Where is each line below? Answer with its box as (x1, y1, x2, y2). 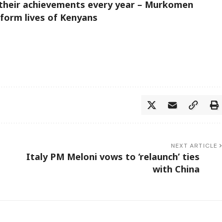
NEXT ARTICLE (171, 142, 218, 150)
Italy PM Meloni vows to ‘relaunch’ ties (26, 151, 200, 163)
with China (152, 163, 200, 175)
